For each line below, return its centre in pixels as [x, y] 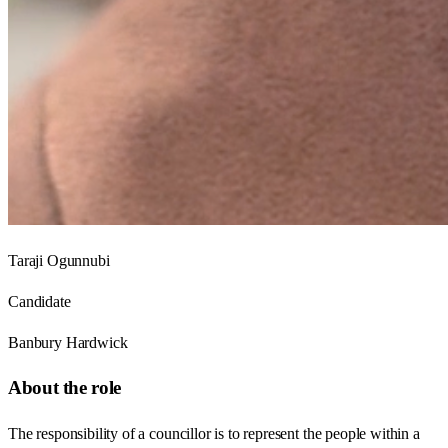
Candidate [39, 301]
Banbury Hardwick [68, 342]
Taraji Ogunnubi [59, 260]
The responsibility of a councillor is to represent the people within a [214, 434]
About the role [64, 388]
